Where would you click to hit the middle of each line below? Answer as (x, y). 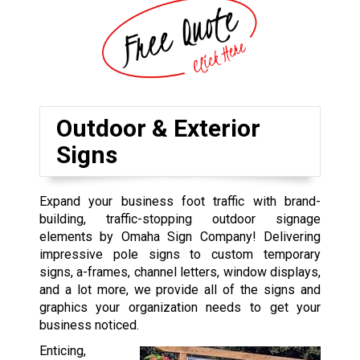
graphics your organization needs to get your (180, 307)
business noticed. (89, 325)
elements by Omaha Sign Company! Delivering (180, 236)
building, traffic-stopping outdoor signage (180, 219)
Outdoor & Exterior (158, 128)
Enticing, (62, 350)
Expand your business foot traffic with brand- (180, 201)
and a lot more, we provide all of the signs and (180, 289)
